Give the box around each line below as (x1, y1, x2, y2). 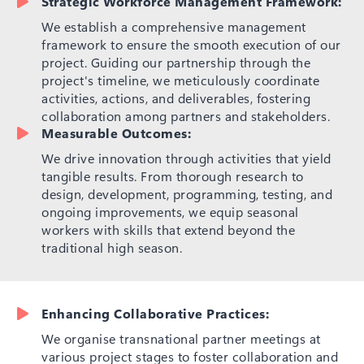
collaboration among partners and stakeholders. (41, 106, 330, 124)
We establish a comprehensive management (41, 17, 306, 35)
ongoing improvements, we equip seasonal (41, 202, 299, 220)
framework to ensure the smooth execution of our (41, 35, 341, 53)
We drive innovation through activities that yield (41, 149, 331, 167)
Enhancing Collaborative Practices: (41, 304, 269, 322)
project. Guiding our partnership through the (41, 53, 310, 71)
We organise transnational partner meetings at (41, 329, 321, 347)
